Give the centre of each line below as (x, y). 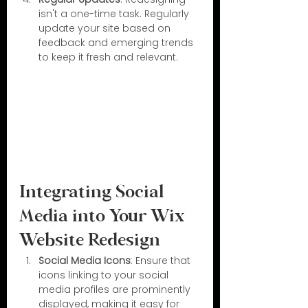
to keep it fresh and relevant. (108, 57)
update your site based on (106, 29)
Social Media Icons (85, 260)
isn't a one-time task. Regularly (115, 14)
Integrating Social (94, 193)
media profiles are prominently (116, 289)
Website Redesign (90, 241)
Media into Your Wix (104, 217)
